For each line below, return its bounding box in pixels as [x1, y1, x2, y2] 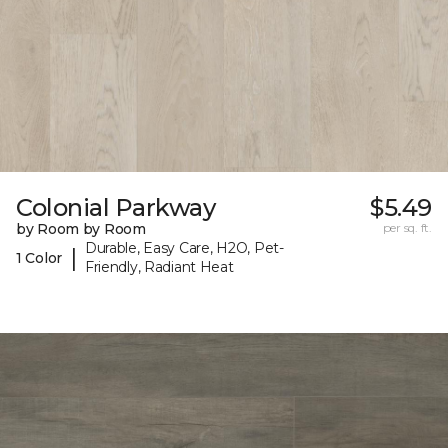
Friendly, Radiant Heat [84, 258, 234, 277]
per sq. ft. [382, 220, 432, 236]
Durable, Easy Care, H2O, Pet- [84, 239, 284, 258]
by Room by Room [16, 220, 146, 239]
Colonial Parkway [16, 193, 216, 223]
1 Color [16, 248, 63, 267]
